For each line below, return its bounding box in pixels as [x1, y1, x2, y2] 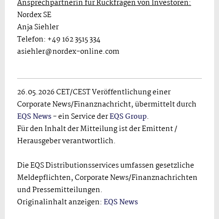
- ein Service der [51, 110, 109, 123]
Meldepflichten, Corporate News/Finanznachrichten [17, 172, 197, 184]
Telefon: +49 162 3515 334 [17, 33, 101, 45]
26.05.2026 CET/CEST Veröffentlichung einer [17, 86, 171, 98]
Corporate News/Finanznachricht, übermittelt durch [17, 98, 197, 110]
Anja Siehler [17, 21, 59, 33]
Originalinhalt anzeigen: [17, 196, 104, 208]
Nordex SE [17, 9, 51, 21]
